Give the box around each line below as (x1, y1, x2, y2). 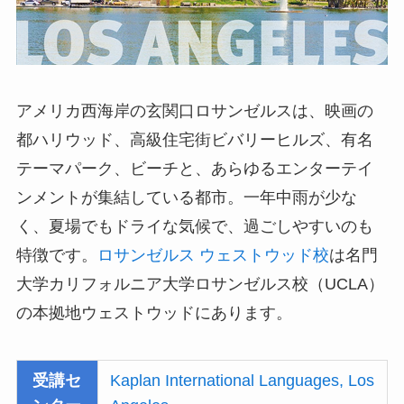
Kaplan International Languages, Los (110, 372, 375, 390)
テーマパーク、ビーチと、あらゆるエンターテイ (15, 160, 373, 179)
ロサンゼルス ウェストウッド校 (96, 246, 329, 265)
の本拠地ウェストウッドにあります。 (15, 304, 292, 323)
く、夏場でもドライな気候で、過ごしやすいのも (15, 217, 373, 236)
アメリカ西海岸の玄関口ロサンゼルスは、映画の (15, 102, 373, 121)
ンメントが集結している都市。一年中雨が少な (15, 188, 357, 207)
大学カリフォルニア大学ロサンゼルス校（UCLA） (15, 275, 384, 294)
